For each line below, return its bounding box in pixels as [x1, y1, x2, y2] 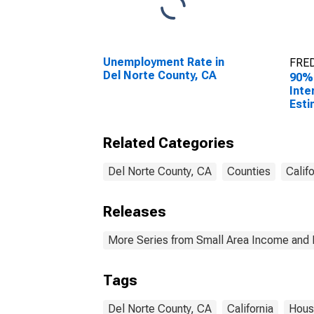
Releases [103, 203, 166, 220]
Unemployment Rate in [103, 55, 224, 69]
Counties [227, 165, 271, 178]
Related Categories [103, 135, 234, 151]
